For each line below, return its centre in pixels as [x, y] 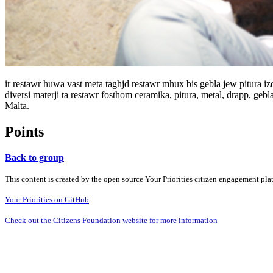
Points [24, 131]
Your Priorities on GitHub [47, 199]
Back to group [34, 157]
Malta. [17, 105]
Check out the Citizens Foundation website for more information [111, 220]
